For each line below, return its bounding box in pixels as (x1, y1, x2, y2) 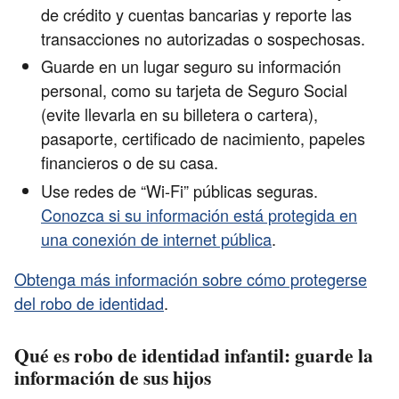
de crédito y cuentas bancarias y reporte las (41, 2, 352, 26)
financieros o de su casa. (41, 151, 223, 175)
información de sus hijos (14, 363, 211, 392)
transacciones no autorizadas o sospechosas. (41, 26, 365, 50)
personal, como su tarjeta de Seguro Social (41, 78, 347, 102)
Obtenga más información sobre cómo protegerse (14, 266, 367, 290)
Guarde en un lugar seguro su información (41, 54, 341, 78)
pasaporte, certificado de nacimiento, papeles (41, 126, 365, 151)
